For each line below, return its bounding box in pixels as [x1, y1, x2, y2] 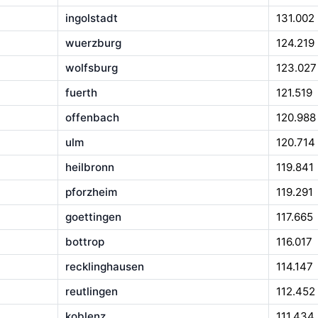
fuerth [65, 86, 97, 100]
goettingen [65, 210, 121, 224]
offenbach [65, 111, 119, 125]
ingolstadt [65, 11, 118, 26]
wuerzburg [65, 36, 121, 50]
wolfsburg [65, 61, 118, 75]
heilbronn [65, 160, 114, 175]
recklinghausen [65, 260, 144, 274]
